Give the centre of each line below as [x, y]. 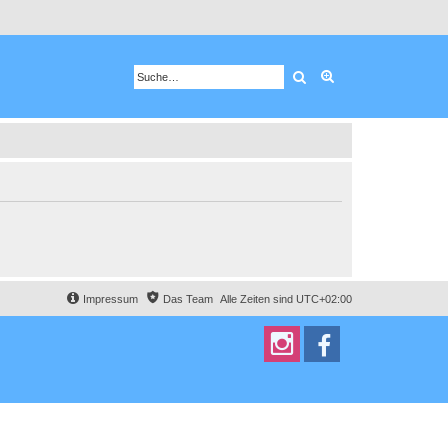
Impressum [110, 298]
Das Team [188, 298]
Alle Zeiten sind [258, 298]
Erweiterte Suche [388, 76]
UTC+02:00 [324, 298]
